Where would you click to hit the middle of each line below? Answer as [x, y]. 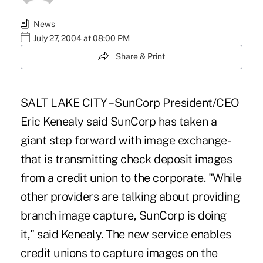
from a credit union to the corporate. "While [131, 178]
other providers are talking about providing [130, 196]
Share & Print [140, 57]
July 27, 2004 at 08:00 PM [81, 38]
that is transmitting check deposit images [126, 159]
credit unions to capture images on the [119, 253]
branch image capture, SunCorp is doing [123, 215]
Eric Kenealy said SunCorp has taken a [119, 121]
